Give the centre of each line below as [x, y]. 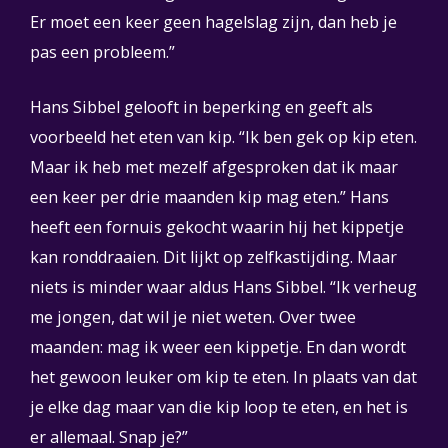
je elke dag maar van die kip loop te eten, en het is [219, 407]
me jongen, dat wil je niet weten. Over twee [193, 317]
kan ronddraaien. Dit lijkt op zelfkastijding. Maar [213, 257]
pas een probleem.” [102, 52]
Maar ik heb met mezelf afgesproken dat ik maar [214, 167]
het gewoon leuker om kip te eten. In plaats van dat [223, 377]
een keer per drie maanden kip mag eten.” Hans [209, 197]
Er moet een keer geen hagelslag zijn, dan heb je [213, 22]
